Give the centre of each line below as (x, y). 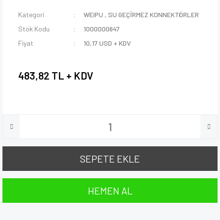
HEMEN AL (110, 191)
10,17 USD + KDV (107, 43)
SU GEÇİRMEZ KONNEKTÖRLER (154, 15)
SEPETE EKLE (110, 159)
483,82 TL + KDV (56, 75)
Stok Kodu (34, 29)
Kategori (31, 15)
